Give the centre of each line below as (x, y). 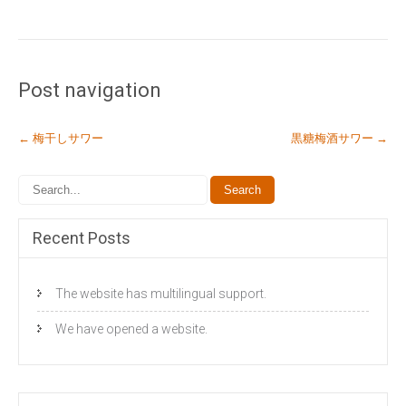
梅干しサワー (67, 137)
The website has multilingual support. (161, 293)
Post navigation (90, 90)
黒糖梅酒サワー (333, 137)
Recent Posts (82, 237)
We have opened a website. (131, 329)
